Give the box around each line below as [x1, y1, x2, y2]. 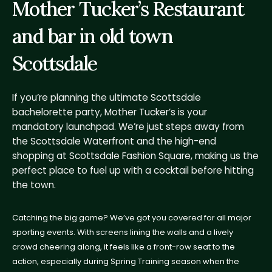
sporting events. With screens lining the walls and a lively [12, 226, 233, 238]
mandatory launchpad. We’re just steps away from [12, 120, 244, 134]
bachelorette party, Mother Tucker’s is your [12, 106, 207, 119]
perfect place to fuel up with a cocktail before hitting [12, 164, 254, 177]
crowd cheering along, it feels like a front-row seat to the [12, 240, 235, 253]
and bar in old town [12, 22, 172, 49]
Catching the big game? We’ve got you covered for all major [12, 211, 251, 223]
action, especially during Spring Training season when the [12, 255, 239, 267]
